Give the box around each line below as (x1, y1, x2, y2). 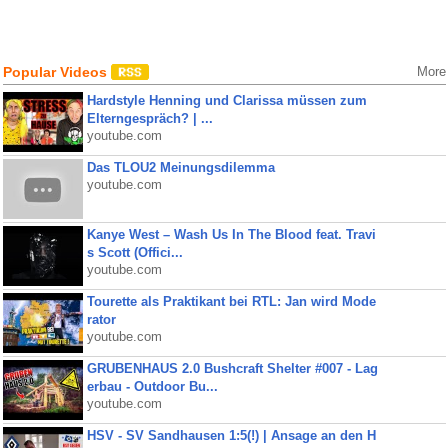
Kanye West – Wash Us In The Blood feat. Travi (86, 227, 376, 242)
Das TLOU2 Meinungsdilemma (86, 160, 275, 175)
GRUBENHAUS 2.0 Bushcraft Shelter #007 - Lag (86, 361, 378, 376)
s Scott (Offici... (86, 245, 183, 260)
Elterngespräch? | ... (86, 111, 213, 126)
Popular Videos (2, 64, 111, 80)
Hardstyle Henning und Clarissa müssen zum (86, 93, 367, 108)
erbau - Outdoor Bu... (86, 379, 218, 394)
